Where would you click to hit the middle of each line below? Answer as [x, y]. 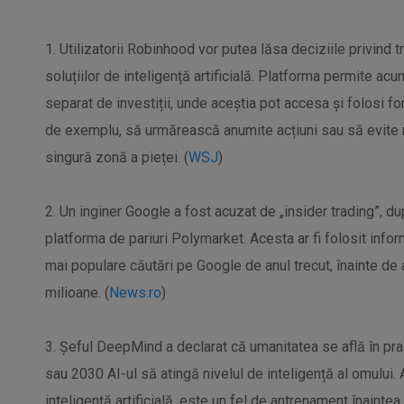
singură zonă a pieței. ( [117, 157]
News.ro [135, 293]
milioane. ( [77, 293]
